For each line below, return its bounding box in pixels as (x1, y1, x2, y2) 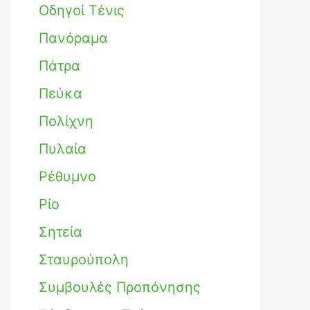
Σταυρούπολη (39, 251, 129, 268)
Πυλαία (39, 140, 86, 157)
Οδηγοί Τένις (39, 2, 125, 19)
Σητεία (39, 224, 82, 240)
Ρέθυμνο (39, 168, 96, 185)
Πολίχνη (39, 113, 93, 129)
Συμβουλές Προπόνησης (39, 279, 201, 295)
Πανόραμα (39, 30, 108, 46)
